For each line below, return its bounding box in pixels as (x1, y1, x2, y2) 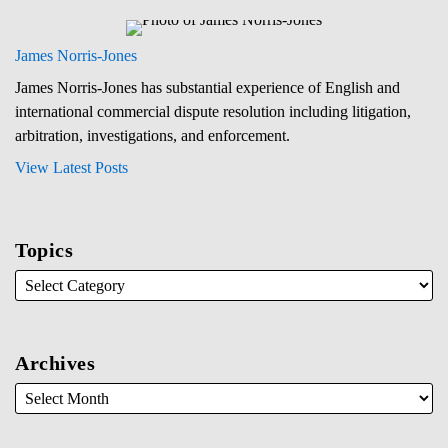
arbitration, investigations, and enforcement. (15, 126, 290, 144)
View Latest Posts (15, 158, 128, 176)
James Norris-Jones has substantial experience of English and (15, 78, 400, 96)
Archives (15, 351, 95, 374)
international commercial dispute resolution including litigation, (15, 102, 411, 120)
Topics (15, 238, 73, 261)
